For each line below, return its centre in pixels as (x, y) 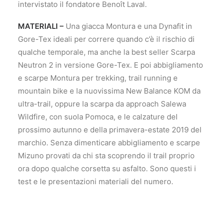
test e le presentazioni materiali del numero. (96, 181)
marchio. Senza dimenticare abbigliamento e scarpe (109, 143)
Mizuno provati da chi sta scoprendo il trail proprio (106, 156)
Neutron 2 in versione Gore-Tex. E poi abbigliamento (111, 65)
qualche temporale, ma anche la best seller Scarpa (107, 52)
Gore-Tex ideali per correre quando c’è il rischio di (106, 39)
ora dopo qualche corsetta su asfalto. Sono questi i (107, 168)
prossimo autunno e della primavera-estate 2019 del (110, 130)
